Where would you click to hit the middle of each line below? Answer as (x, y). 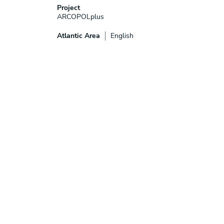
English (122, 35)
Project (68, 7)
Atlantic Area (78, 35)
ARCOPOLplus (80, 16)
